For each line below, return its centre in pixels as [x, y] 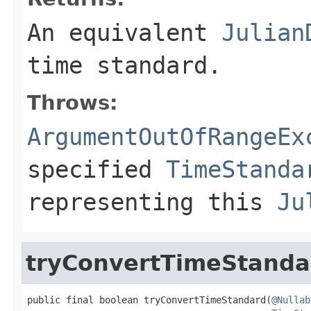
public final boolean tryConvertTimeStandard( [149, 300]
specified [96, 169]
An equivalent [124, 32]
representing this [152, 202]
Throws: [73, 102]
